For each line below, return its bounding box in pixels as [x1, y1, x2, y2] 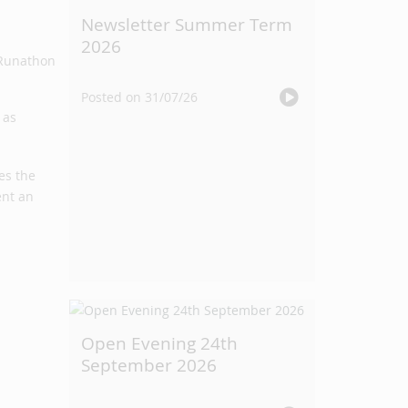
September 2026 [81, 353, 217, 377]
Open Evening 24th [81, 331, 238, 355]
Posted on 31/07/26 [81, 88, 198, 106]
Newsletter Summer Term [81, 13, 292, 36]
